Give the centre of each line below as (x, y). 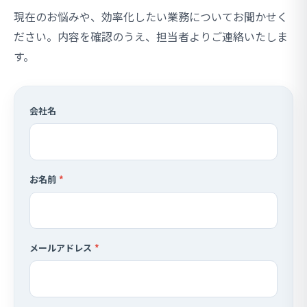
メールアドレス (61, 248)
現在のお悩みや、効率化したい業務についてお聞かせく (151, 17)
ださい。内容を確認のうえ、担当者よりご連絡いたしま (151, 37)
